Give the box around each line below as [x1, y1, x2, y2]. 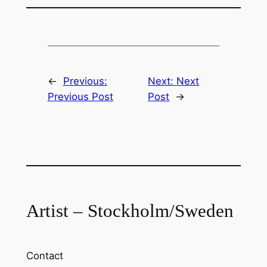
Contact [26, 250, 63, 262]
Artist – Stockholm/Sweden [26, 200, 234, 221]
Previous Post [47, 90, 113, 103]
